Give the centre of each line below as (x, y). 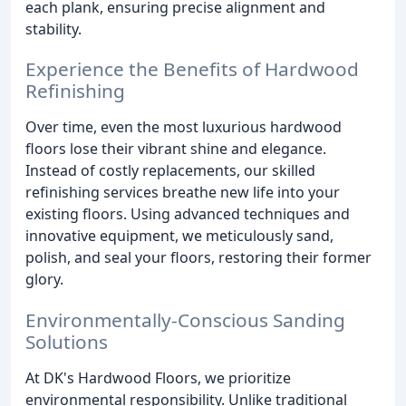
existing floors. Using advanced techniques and (188, 214)
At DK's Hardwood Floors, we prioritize (158, 378)
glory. (44, 280)
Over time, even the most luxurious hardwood (184, 127)
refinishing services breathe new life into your (183, 193)
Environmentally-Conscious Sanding (185, 320)
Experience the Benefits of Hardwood (192, 69)
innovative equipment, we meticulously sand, (179, 236)
